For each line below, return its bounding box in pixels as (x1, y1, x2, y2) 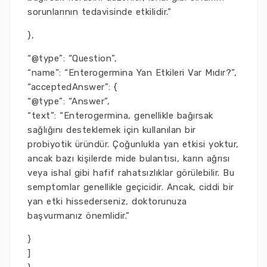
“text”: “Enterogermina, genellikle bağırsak (27, 110, 213, 121)
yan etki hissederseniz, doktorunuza (27, 196, 187, 207)
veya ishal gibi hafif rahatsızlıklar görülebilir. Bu (27, 167, 234, 178)
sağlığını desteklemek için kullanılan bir (27, 125, 196, 135)
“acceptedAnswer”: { (27, 82, 118, 92)
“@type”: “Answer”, (27, 96, 110, 107)
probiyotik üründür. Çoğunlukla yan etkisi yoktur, (27, 139, 239, 150)
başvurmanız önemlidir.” (27, 210, 130, 221)
